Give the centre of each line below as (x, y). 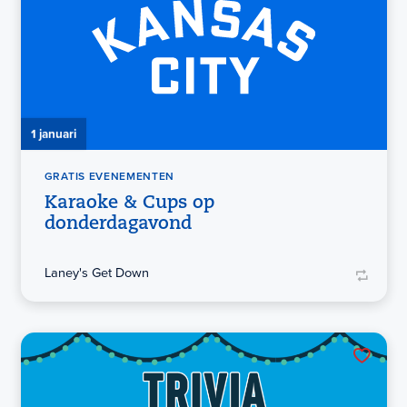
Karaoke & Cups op (129, 203)
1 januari (53, 133)
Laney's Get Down (96, 273)
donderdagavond (118, 224)
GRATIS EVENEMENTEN (109, 177)
